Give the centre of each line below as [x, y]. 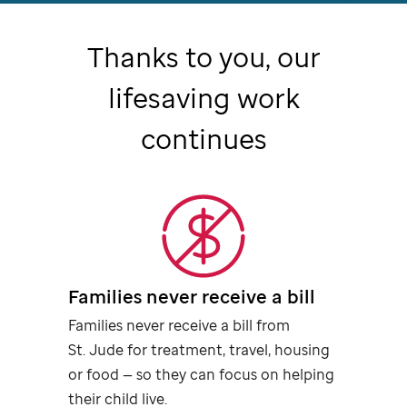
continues [203, 138]
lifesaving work [203, 97]
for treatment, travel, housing [227, 349]
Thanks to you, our [203, 56]
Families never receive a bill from [179, 325]
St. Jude [96, 349]
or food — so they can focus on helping [202, 374]
